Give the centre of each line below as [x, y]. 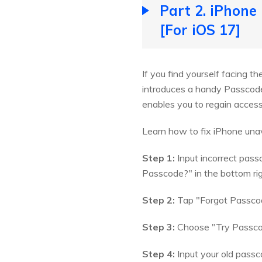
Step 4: [158, 254]
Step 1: [158, 158]
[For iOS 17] [200, 30]
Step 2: [158, 200]
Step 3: [158, 227]
